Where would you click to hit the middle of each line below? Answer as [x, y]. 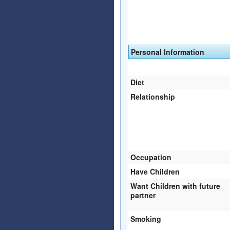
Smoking [146, 218]
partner [143, 195]
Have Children [155, 171]
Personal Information [168, 52]
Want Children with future [175, 186]
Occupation [151, 157]
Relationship [153, 96]
